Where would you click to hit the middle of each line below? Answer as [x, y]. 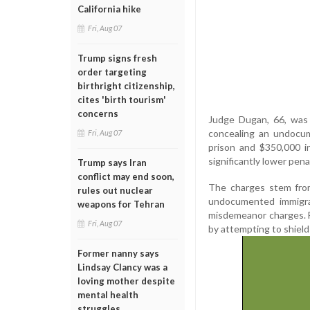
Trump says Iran [112, 163]
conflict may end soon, [126, 176]
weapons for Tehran [121, 204]
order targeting [112, 72]
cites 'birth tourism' [122, 100]
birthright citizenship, [126, 86]
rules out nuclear [115, 190]
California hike [109, 9]
